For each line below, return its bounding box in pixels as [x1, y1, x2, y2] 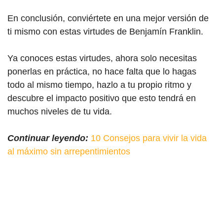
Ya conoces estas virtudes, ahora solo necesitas [7, 53, 197, 63]
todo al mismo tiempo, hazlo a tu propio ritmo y [7, 80, 191, 90]
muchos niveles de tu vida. [7, 107, 112, 116]
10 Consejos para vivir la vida [91, 133, 207, 143]
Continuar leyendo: [7, 133, 88, 143]
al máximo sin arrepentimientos [7, 147, 130, 156]
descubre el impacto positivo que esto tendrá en [7, 93, 196, 103]
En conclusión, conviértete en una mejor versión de [7, 13, 209, 23]
